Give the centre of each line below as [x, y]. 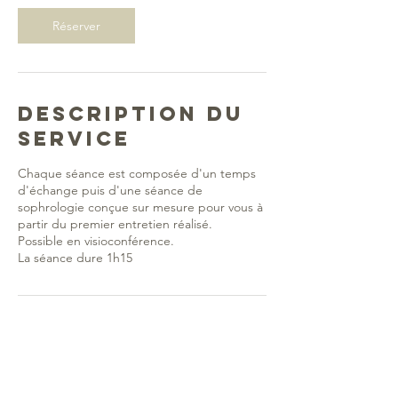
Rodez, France [58, 371]
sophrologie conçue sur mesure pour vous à [140, 207]
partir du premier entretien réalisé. [115, 224]
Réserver [76, 26]
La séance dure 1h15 [75, 258]
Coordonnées [119, 337]
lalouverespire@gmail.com [90, 388]
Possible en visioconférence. [96, 241]
